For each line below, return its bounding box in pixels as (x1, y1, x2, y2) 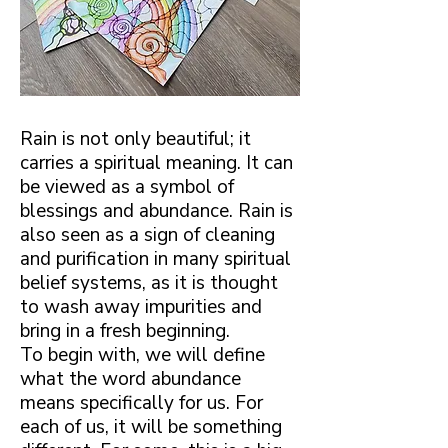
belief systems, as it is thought (20, 269, 278, 296)
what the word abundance (20, 365, 241, 392)
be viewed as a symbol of (20, 173, 234, 200)
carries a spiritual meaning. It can (20, 149, 293, 176)
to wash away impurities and (20, 293, 262, 320)
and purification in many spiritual (20, 245, 291, 272)
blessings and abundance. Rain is (20, 197, 293, 224)
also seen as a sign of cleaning (20, 221, 275, 248)
